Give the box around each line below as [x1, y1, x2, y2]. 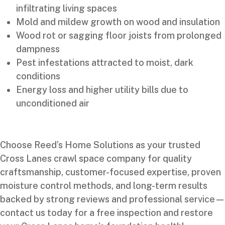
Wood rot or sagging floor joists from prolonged [16, 30, 221, 41]
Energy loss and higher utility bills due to [16, 84, 188, 95]
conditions [16, 71, 60, 82]
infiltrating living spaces [16, 3, 117, 14]
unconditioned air [16, 98, 89, 109]
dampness [16, 44, 60, 55]
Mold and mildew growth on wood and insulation [16, 17, 220, 28]
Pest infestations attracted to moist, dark [16, 57, 193, 68]
